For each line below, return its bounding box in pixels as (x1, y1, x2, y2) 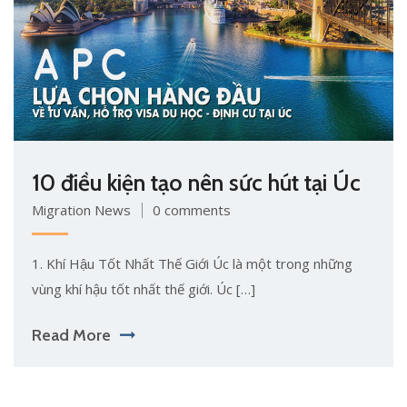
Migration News (32, 200, 131, 219)
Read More (32, 324, 111, 345)
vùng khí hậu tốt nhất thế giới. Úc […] (32, 279, 255, 298)
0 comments (153, 200, 231, 219)
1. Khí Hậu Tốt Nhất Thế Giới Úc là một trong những (32, 253, 352, 273)
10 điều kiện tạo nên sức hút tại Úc (32, 168, 361, 196)
